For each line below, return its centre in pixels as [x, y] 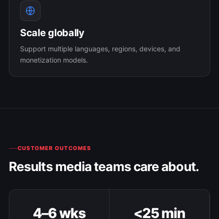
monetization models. [54, 60]
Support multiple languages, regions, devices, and [100, 49]
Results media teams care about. [104, 166]
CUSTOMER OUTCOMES [55, 148]
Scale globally [52, 33]
